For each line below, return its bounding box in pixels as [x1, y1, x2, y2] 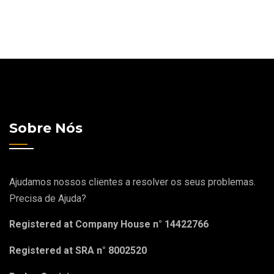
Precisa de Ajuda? [9, 193, 86, 205]
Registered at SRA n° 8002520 [9, 245, 147, 257]
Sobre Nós [9, 120, 83, 137]
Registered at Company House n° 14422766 [9, 218, 209, 231]
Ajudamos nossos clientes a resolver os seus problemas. [9, 176, 256, 188]
